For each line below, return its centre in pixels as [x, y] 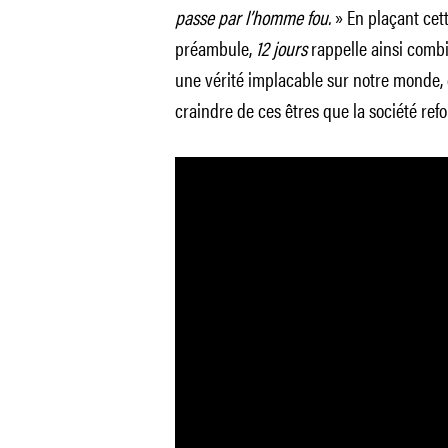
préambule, [213, 47]
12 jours [279, 47]
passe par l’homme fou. [252, 16]
